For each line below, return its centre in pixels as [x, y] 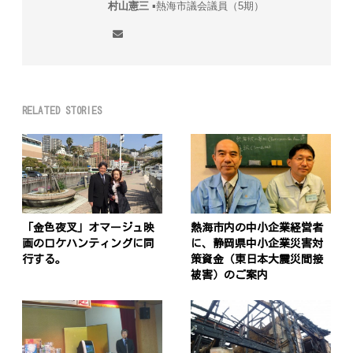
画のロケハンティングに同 [89, 244]
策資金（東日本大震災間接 [256, 260]
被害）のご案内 [229, 275]
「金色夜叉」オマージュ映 [89, 228]
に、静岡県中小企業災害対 [256, 244]
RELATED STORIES [62, 111]
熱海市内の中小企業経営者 [256, 228]
